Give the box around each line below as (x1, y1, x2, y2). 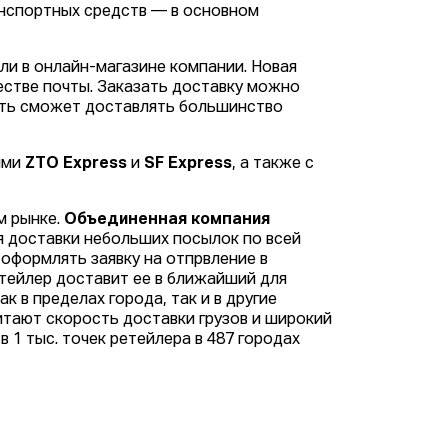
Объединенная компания (64, 212, 271, 229)
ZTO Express (25, 156, 128, 173)
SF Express (144, 156, 233, 173)
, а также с (232, 156, 315, 173)
